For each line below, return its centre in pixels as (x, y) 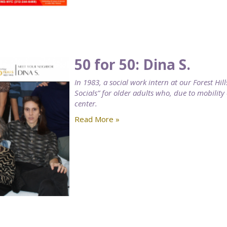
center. (86, 104)
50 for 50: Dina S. (132, 65)
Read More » (97, 119)
